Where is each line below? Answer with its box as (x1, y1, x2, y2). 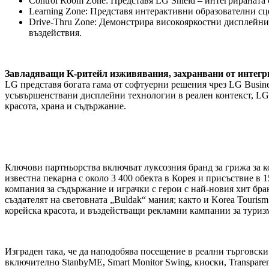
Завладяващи (5, 68, 64, 79)
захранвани (174, 68, 223, 79)
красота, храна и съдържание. (5, 101, 126, 112)
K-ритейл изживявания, (64, 68, 174, 79)
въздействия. (29, 28, 82, 38)
